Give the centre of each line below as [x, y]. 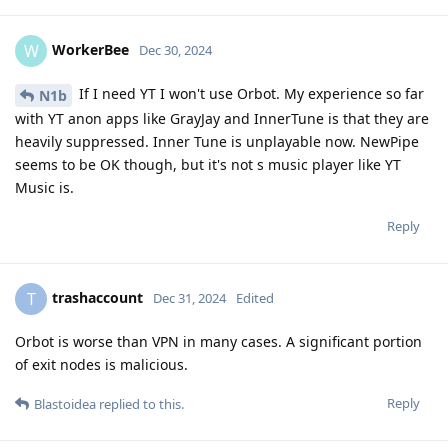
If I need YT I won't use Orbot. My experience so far [249, 93]
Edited [255, 297]
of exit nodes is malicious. [101, 364]
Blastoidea [65, 403]
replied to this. [140, 403]
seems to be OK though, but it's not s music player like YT [208, 164]
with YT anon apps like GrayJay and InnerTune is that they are [222, 118]
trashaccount [97, 297]
